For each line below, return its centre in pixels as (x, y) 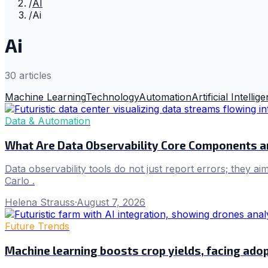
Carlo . (20, 181)
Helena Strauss (40, 202)
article (31, 75)
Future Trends (37, 226)
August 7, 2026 (111, 202)
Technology (112, 97)
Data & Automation (48, 121)
